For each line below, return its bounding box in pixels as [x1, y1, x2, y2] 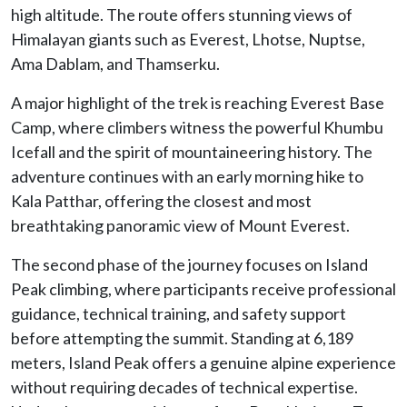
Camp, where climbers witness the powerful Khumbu [11, 116, 383, 137]
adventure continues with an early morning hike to [11, 165, 363, 186]
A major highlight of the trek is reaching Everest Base [11, 92, 384, 113]
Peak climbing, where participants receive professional [11, 278, 396, 299]
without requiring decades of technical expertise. [11, 376, 358, 397]
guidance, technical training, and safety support [11, 303, 346, 323]
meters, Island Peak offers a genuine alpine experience [11, 352, 396, 372]
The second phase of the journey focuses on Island [11, 253, 368, 274]
